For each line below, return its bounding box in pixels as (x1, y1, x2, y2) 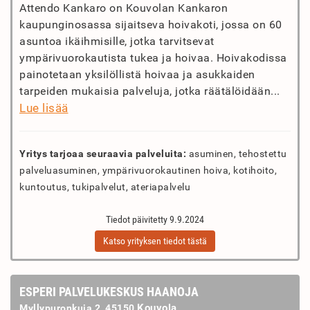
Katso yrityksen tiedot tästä (103, 235, 207, 246)
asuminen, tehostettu (186, 148, 287, 159)
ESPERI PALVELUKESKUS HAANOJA (19, 284, 199, 299)
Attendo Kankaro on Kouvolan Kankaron (19, 1, 228, 15)
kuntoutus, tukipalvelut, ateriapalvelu (19, 181, 190, 192)
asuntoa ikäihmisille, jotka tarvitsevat (19, 35, 215, 48)
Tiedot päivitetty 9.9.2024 (106, 214, 204, 225)
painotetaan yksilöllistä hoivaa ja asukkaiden (19, 68, 255, 81)
